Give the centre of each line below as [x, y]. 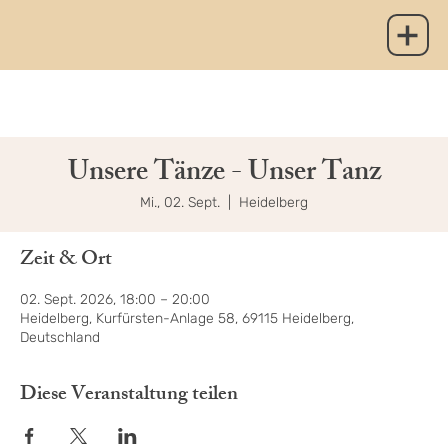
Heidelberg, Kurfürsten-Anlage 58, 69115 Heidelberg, [187, 319]
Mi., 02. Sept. [180, 203]
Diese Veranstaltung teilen [129, 396]
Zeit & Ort [66, 261]
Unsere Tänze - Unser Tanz [224, 175]
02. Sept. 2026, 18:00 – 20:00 [115, 300]
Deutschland [60, 338]
